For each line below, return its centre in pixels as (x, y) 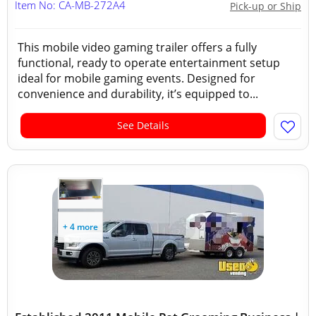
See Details (143, 125)
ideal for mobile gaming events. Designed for (136, 78)
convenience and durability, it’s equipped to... (138, 94)
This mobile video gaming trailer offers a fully (137, 47)
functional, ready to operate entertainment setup (149, 63)
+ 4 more (80, 227)
